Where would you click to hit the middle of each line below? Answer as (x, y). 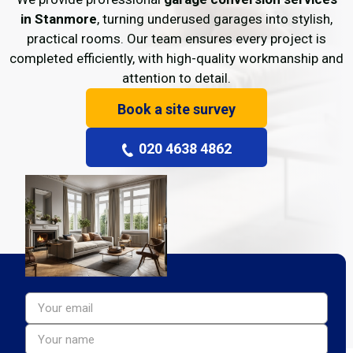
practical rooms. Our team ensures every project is (176, 39)
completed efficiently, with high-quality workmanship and (176, 58)
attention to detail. (176, 78)
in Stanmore (59, 19)
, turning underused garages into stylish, (215, 19)
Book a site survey (176, 109)
